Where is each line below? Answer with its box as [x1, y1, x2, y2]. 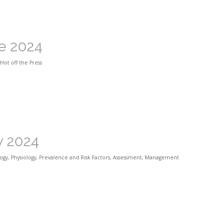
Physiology [11, 154, 36, 161]
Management [145, 154, 179, 161]
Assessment [113, 154, 142, 161]
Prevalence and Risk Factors [39, 154, 110, 161]
